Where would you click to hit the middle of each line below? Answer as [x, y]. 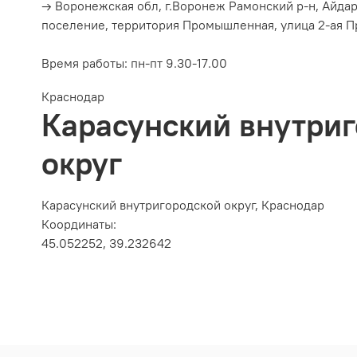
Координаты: [79, 224]
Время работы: [86, 63]
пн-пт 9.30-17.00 [179, 63]
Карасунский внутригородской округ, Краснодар [183, 204]
